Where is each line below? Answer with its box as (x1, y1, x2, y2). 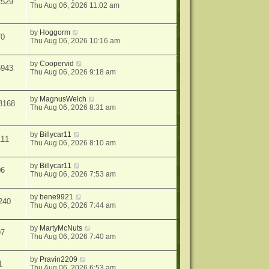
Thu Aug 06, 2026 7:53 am (30, 169, 116, 178)
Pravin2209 (40, 255, 78, 264)
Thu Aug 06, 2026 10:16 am (30, 37, 121, 46)
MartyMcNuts (40, 223, 83, 232)
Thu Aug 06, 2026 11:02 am (30, 1, 120, 10)
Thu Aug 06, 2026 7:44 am (30, 201, 116, 210)
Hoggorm (40, 28, 71, 37)
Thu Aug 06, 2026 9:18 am (30, 68, 116, 77)
